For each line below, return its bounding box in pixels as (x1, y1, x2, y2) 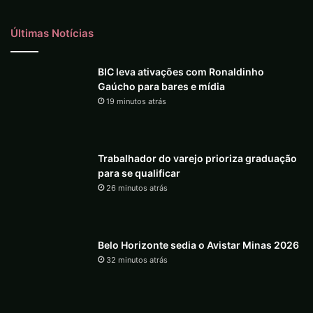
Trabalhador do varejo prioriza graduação (98, 152, 297, 165)
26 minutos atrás (106, 183, 168, 194)
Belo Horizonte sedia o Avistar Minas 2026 (98, 239, 299, 252)
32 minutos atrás (106, 255, 168, 265)
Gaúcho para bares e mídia (98, 80, 225, 93)
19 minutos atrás (106, 96, 166, 107)
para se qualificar (98, 167, 180, 180)
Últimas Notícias (10, 27, 94, 41)
